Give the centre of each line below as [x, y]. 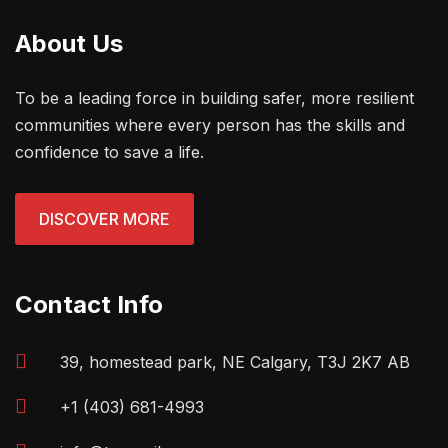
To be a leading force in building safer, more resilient [214, 98]
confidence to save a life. [109, 152]
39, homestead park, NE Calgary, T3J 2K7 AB [235, 362]
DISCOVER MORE [104, 219]
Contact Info [89, 304]
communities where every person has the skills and [210, 125]
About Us [69, 43]
